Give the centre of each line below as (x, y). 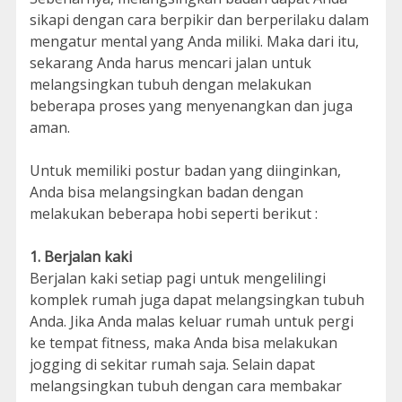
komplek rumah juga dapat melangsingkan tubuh (197, 300)
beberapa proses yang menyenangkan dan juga (191, 106)
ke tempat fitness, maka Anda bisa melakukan (183, 343)
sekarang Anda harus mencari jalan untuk (170, 63)
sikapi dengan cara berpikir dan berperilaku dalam (199, 20)
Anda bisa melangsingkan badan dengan (166, 192)
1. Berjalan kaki (80, 257)
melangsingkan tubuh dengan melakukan (170, 84)
